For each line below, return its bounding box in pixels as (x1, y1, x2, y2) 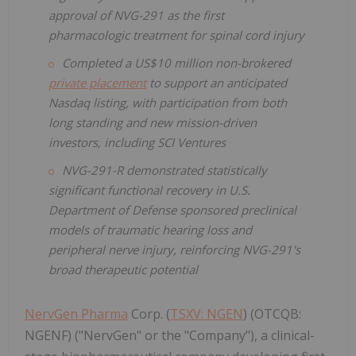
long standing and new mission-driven (48, 114, 257, 131)
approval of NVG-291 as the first (48, 7, 224, 24)
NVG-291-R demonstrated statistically (62, 162, 267, 179)
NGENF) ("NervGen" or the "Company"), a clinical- (25, 327, 315, 345)
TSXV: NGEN (170, 305, 243, 323)
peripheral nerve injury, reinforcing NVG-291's (48, 242, 300, 258)
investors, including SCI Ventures (48, 134, 226, 151)
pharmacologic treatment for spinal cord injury (48, 27, 304, 44)
